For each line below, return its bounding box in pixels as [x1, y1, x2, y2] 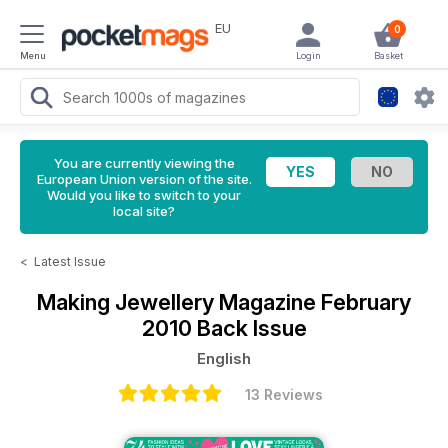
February [321, 289, 411, 315]
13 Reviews [245, 386, 323, 403]
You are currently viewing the [53, 155, 235, 171]
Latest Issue [34, 254, 106, 269]
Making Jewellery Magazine [37, 289, 321, 315]
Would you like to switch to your [47, 187, 241, 203]
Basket [373, 50, 403, 61]
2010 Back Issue [141, 315, 307, 341]
